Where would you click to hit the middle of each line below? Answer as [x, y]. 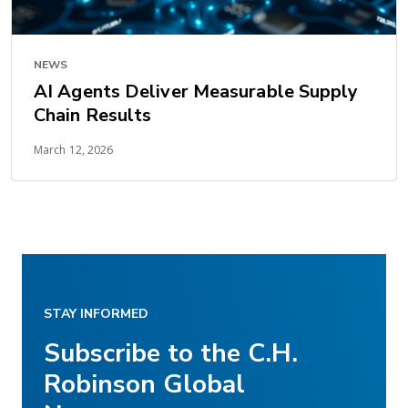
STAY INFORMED [96, 314]
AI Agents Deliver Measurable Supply [196, 92]
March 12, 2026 [74, 150]
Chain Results [93, 116]
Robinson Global [144, 385]
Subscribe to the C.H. [171, 354]
